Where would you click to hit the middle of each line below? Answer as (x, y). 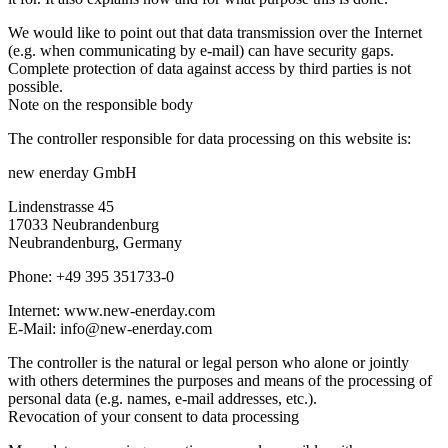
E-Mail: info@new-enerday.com (110, 328)
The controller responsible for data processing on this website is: (209, 138)
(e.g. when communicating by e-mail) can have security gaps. (201, 50)
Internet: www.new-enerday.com (111, 310)
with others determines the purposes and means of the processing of (220, 380)
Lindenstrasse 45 (61, 206)
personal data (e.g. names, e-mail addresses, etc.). (162, 398)
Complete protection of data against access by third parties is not (209, 68)
